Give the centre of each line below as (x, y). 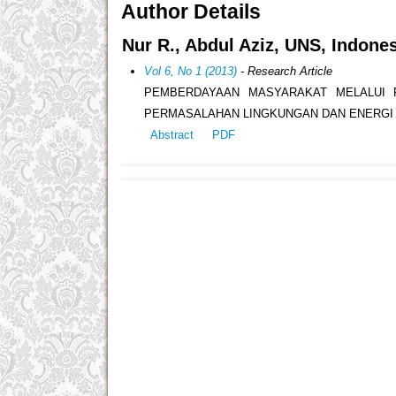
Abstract (171, 134)
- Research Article (285, 71)
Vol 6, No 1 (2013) (191, 71)
